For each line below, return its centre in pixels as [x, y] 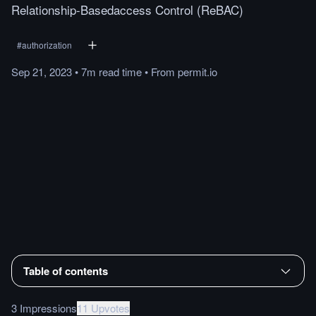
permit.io [197, 72]
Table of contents [66, 271]
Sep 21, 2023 [42, 72]
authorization [47, 45]
